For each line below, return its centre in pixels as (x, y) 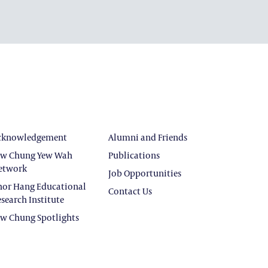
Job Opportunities (145, 173)
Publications (134, 155)
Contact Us (130, 191)
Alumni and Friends (148, 137)
